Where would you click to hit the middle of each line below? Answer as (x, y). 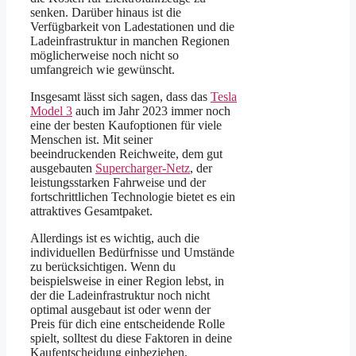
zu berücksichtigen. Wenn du (103, 266)
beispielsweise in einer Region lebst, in (127, 281)
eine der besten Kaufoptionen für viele (126, 125)
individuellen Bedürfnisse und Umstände (132, 252)
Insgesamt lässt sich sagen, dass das (120, 96)
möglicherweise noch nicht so (104, 55)
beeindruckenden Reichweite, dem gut (126, 153)
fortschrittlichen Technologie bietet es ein (133, 196)
